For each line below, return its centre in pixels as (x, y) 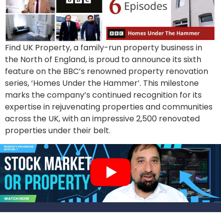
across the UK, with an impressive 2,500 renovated (102, 119)
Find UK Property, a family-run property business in (104, 48)
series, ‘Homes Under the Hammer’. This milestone (102, 83)
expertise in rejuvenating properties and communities (109, 107)
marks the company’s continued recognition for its (103, 95)
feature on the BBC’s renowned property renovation (107, 72)
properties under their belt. (58, 131)
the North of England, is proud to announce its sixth (103, 60)
